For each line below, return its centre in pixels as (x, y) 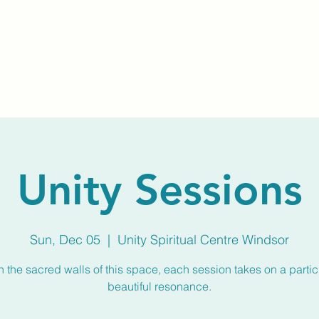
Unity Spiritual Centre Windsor (203, 240)
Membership (181, 48)
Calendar (274, 48)
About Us (87, 48)
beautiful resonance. (159, 286)
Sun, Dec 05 (65, 240)
